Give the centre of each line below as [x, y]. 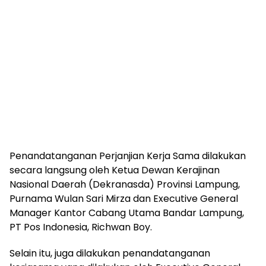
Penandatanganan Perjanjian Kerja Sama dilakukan [128, 156]
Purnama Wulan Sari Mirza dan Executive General [124, 199]
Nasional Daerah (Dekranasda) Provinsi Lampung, [125, 185]
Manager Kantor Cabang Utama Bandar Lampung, [127, 213]
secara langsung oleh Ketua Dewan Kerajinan [115, 170]
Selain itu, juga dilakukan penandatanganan [110, 254]
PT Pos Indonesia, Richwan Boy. [81, 227]
